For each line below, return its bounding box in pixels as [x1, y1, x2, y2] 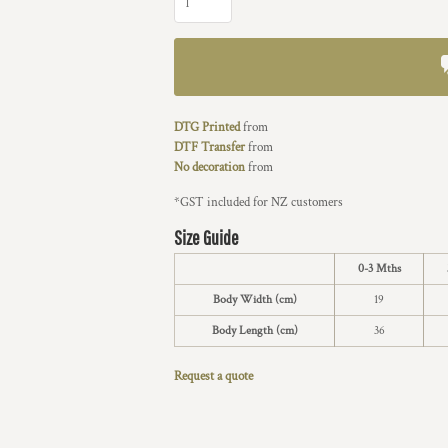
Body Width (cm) [212, 292, 297, 307]
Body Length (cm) [211, 323, 298, 338]
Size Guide [174, 226, 239, 249]
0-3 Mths [357, 261, 401, 276]
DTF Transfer [174, 139, 245, 156]
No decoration [174, 159, 245, 176]
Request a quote [174, 368, 253, 385]
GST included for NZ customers [180, 194, 343, 211]
